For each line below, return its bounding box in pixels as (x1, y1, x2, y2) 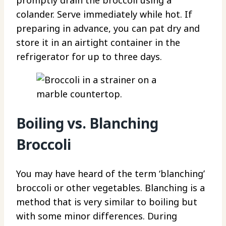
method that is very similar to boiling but (16, 196, 197, 208)
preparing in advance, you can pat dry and (16, 22, 200, 34)
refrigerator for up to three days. (16, 50, 162, 63)
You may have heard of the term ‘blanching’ (16, 167, 205, 180)
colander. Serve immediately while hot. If (16, 8, 192, 20)
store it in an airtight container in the (16, 36, 180, 48)
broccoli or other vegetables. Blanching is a (16, 182, 205, 194)
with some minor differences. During (16, 210, 177, 222)
